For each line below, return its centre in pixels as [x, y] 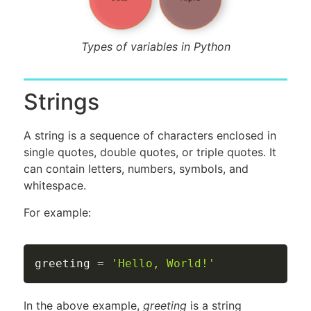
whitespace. [55, 186]
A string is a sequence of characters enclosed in [150, 136]
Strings [61, 102]
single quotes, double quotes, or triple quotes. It [150, 152]
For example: [57, 212]
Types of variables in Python [155, 47]
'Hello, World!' [163, 264]
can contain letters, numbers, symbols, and [136, 169]
